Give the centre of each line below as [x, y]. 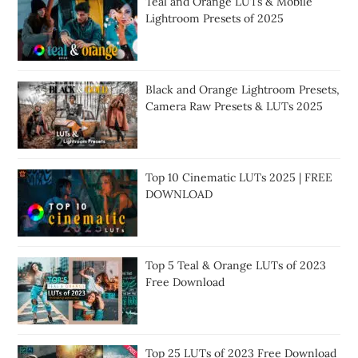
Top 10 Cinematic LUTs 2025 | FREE [239, 178]
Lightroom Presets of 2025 [215, 19]
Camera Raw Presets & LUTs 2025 [235, 107]
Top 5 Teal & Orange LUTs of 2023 [236, 266]
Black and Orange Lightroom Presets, [243, 90]
